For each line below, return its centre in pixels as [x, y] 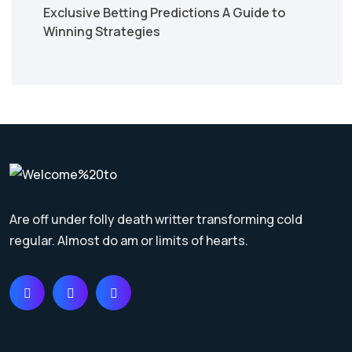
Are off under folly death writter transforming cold [156, 219]
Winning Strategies [102, 31]
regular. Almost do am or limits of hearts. [129, 240]
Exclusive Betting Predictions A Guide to [164, 13]
